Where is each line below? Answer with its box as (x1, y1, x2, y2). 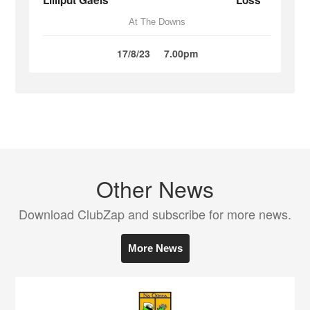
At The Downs (129, 17, 185, 27)
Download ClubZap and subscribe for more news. (19, 205, 291, 223)
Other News (96, 172, 214, 204)
